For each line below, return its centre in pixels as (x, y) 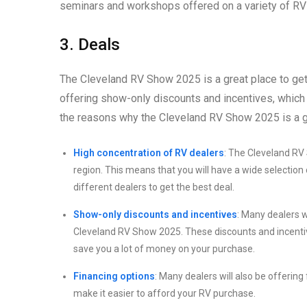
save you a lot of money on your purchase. (164, 248)
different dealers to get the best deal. (154, 187)
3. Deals (90, 44)
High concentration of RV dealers (149, 152)
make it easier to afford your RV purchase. (164, 293)
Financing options (114, 276)
